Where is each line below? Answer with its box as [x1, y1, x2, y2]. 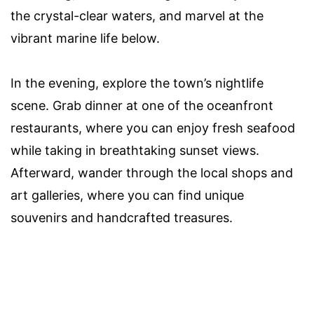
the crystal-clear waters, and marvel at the [11, 8, 264, 23]
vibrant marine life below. [11, 30, 160, 46]
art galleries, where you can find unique [11, 187, 244, 203]
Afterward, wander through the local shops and [11, 165, 293, 180]
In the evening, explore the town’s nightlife [11, 75, 264, 90]
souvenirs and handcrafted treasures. [11, 210, 233, 225]
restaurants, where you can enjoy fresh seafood [11, 120, 295, 135]
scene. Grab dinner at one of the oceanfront [11, 97, 273, 113]
